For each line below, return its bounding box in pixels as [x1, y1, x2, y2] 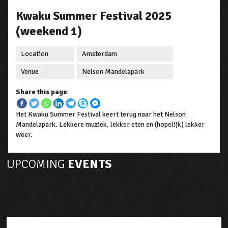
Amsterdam [82, 49, 118, 59]
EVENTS [65, 156, 112, 172]
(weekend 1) [16, 23, 82, 39]
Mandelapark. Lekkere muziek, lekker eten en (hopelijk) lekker [16, 120, 205, 129]
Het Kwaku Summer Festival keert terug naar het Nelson [16, 110, 186, 119]
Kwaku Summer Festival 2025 [16, 8, 172, 24]
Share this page [16, 88, 68, 97]
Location [21, 49, 49, 59]
